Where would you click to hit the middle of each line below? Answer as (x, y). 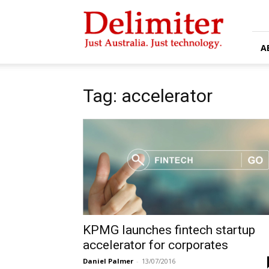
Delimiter (99, 9)
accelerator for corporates (156, 245)
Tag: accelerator (148, 96)
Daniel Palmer (108, 261)
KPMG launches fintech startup (169, 230)
